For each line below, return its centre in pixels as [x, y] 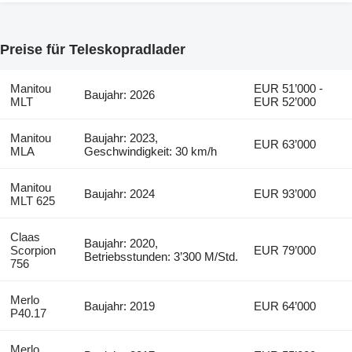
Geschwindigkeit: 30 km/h [151, 151]
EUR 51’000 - [289, 88]
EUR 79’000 [285, 250]
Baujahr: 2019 [120, 306]
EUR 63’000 [285, 144]
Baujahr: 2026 [120, 94]
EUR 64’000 [285, 306]
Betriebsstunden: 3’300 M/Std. [161, 256]
